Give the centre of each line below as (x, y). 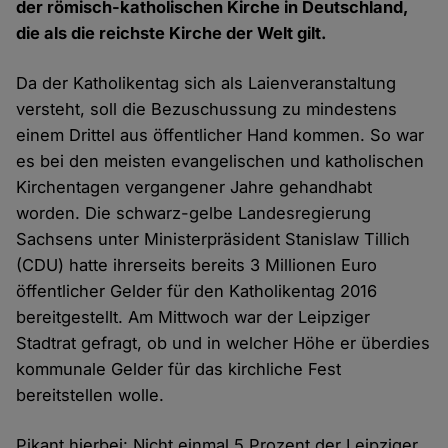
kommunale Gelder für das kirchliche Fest (179, 369)
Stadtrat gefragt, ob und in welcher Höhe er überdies (223, 343)
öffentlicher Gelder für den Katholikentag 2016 (197, 291)
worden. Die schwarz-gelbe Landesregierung (194, 213)
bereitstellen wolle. (90, 395)
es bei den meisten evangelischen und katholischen (220, 161)
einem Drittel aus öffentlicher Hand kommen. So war (220, 135)
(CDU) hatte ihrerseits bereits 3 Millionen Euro (197, 265)
